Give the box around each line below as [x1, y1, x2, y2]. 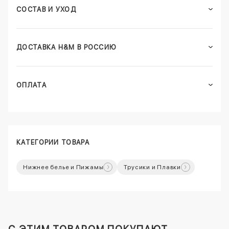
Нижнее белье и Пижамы [23, 163, 104, 171]
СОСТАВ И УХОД [16, 5, 76, 13]
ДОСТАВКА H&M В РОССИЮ [16, 43, 117, 51]
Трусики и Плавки [124, 163, 181, 171]
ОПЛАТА [16, 81, 47, 89]
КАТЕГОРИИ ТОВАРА [16, 138, 89, 146]
